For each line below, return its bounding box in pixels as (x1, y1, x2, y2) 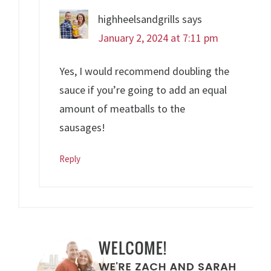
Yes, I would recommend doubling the (59, 64, 230, 79)
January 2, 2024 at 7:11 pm (98, 31, 219, 45)
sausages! (59, 120, 106, 135)
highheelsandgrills (98, 12, 180, 27)
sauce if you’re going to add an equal (59, 83, 227, 97)
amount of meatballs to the (59, 102, 186, 116)
